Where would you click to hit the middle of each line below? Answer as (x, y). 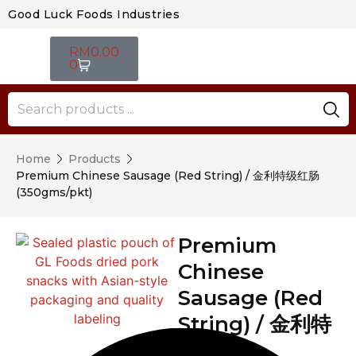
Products (95, 159)
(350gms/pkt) (54, 192)
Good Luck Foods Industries (94, 14)
